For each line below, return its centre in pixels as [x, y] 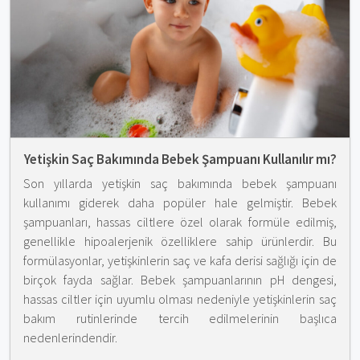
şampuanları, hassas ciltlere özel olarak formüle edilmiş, [180, 221]
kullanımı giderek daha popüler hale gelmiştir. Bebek [180, 202]
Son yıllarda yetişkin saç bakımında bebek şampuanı [180, 183]
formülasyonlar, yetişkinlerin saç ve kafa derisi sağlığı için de [180, 260]
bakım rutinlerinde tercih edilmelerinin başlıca [180, 318]
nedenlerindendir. [70, 337]
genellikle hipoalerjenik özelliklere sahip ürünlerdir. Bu [180, 241]
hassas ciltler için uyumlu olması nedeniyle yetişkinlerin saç [180, 299]
